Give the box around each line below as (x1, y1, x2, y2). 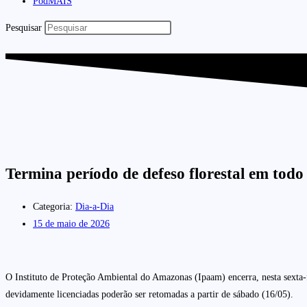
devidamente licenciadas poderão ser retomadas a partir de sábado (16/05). (5, 288, 296, 299)
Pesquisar (5, 22, 42, 33)
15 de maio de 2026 (33, 218, 110, 229)
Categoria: (33, 201, 73, 212)
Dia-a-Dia (75, 201, 114, 212)
